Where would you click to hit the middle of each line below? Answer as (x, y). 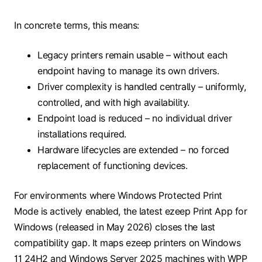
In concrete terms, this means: (77, 25)
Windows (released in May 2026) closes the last (115, 227)
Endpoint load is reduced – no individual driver (135, 118)
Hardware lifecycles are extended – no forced (133, 150)
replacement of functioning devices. (113, 166)
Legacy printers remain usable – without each (132, 55)
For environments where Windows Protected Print (118, 196)
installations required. (82, 134)
